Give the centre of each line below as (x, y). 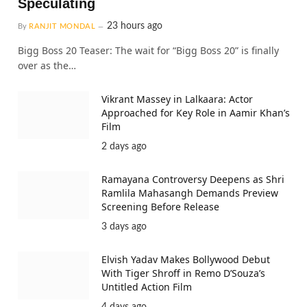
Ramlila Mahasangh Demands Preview (190, 193)
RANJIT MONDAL (62, 27)
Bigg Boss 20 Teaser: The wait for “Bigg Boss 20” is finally (148, 51)
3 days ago (124, 227)
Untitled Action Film (147, 287)
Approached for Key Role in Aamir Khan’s (196, 113)
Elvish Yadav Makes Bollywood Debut (186, 260)
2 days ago (124, 147)
